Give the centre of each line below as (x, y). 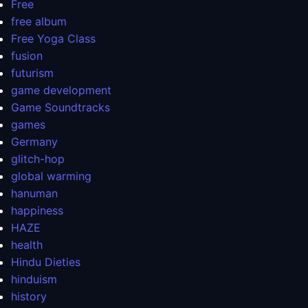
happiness (37, 211)
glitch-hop (38, 159)
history (29, 297)
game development (61, 90)
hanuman (34, 194)
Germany (34, 142)
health (27, 245)
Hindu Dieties (46, 262)
